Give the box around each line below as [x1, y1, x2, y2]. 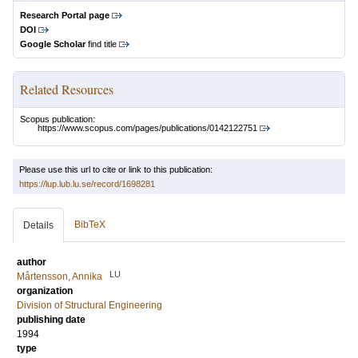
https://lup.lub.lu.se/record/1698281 [19, 179, 155, 189]
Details [23, 220, 54, 232]
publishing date [17, 314, 86, 326]
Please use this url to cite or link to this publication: [19, 165, 213, 175]
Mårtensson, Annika [17, 271, 102, 283]
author [17, 257, 46, 268]
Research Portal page [20, 10, 109, 20]
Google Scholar [20, 39, 86, 49]
